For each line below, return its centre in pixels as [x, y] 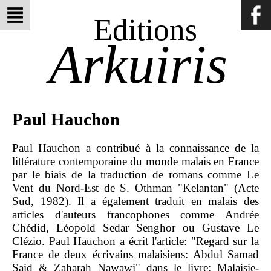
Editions [145, 29]
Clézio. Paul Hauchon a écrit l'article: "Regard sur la [135, 241]
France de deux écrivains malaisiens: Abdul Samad [135, 255]
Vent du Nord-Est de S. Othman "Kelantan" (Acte [135, 188]
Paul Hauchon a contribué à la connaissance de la [135, 148]
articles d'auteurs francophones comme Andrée [135, 215]
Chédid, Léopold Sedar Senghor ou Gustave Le [135, 228]
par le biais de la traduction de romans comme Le [135, 175]
